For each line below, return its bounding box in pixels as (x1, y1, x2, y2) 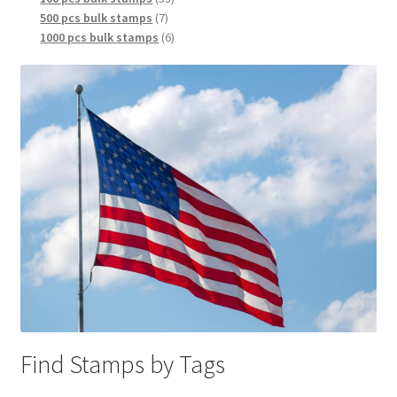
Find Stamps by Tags (19, 348, 225, 381)
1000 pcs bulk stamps (40, 29, 160, 46)
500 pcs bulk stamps (40, 10, 153, 27)
